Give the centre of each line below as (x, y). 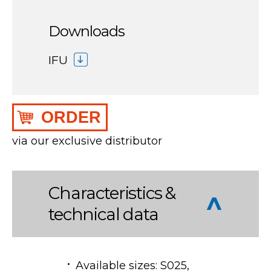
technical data (103, 214)
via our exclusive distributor (87, 141)
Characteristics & (112, 193)
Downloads (87, 31)
